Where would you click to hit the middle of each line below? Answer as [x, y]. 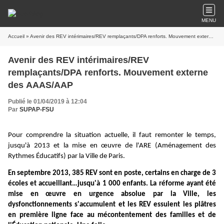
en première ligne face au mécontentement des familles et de [112, 215]
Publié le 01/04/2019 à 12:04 [47, 101]
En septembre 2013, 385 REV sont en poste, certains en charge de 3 [112, 173]
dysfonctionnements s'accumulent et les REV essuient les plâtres [112, 205]
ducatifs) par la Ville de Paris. [82, 156]
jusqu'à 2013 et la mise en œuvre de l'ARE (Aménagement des [112, 146]
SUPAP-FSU [37, 109]
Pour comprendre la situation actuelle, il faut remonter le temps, [112, 135]
